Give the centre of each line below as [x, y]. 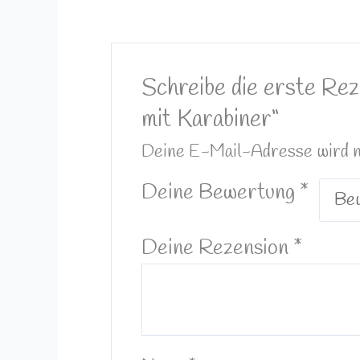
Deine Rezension [217, 248]
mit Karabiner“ [210, 119]
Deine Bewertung [220, 192]
